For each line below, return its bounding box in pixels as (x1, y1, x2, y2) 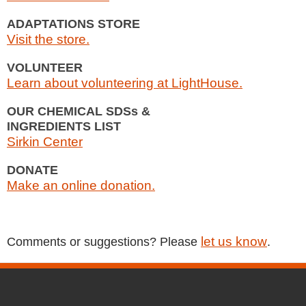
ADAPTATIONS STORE (7, 17, 140, 31)
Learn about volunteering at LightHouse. (7, 76, 242, 90)
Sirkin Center (7, 135, 83, 149)
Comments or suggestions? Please (7, 235, 201, 249)
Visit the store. (7, 32, 89, 46)
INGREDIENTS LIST (7, 120, 121, 133)
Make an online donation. (7, 178, 155, 193)
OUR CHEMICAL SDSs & (7, 105, 150, 118)
